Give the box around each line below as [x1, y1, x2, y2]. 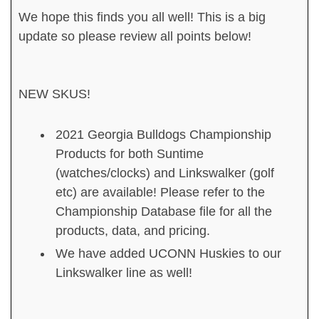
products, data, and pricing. [56, 223, 210, 238]
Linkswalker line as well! [56, 265, 192, 280]
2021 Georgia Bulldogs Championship [56, 127, 271, 142]
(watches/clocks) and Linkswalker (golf [56, 165, 274, 180]
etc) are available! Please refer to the [56, 184, 265, 199]
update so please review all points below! [19, 29, 251, 44]
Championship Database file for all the [56, 204, 272, 219]
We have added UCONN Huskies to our [56, 246, 281, 261]
